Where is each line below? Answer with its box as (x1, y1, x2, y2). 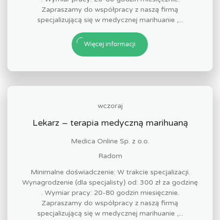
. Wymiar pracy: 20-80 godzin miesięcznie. (41, 189, 179, 197)
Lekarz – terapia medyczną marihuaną (32, 117, 188, 128)
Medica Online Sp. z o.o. (71, 137, 149, 145)
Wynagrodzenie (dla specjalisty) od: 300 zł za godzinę (22, 178, 198, 187)
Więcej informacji (84, 40, 136, 48)
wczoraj (97, 102, 123, 110)
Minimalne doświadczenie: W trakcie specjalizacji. (30, 168, 190, 176)
